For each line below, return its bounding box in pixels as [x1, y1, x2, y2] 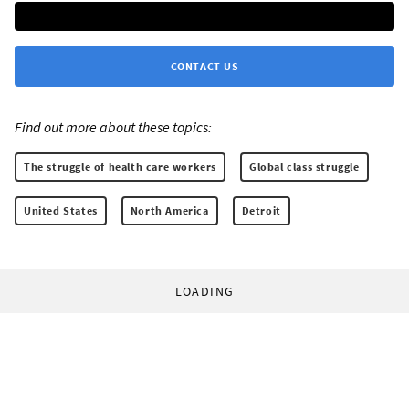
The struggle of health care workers [24, 159, 216, 173]
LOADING [174, 282, 235, 299]
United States [24, 203, 98, 217]
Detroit [241, 203, 281, 217]
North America [130, 203, 209, 217]
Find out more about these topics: [15, 117, 212, 136]
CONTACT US [170, 58, 239, 73]
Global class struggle [249, 159, 360, 173]
